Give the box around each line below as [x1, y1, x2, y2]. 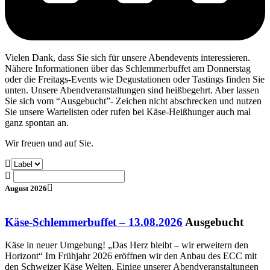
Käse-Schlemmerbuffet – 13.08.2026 [5, 215, 183, 228]
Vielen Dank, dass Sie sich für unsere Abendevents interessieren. [5, 52, 250, 63]
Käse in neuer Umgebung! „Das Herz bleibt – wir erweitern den [5, 240, 248, 251]
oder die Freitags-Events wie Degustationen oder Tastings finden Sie [5, 74, 265, 84]
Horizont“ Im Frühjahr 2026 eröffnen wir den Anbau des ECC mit [5, 251, 257, 262]
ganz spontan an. [5, 117, 71, 128]
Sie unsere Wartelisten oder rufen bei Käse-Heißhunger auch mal [5, 106, 251, 117]
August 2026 [5, 183, 47, 193]
